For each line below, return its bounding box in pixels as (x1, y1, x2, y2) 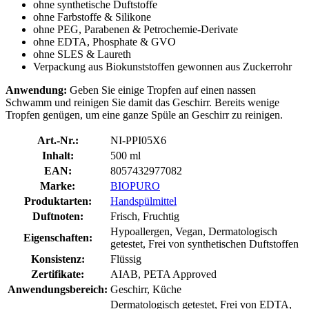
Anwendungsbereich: (8, 283, 108, 295)
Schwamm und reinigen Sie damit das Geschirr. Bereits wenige (6, 96, 279, 108)
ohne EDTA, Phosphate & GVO (33, 35, 176, 48)
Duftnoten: (32, 210, 83, 222)
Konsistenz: (30, 252, 85, 265)
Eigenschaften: (23, 231, 92, 243)
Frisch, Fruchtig (110, 210, 179, 222)
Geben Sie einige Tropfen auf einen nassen (70, 83, 256, 96)
